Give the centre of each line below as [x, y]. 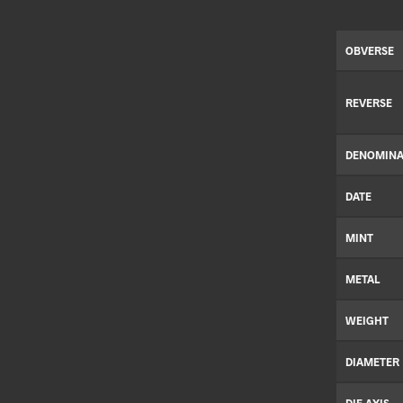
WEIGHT [367, 321]
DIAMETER [372, 362]
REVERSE [369, 103]
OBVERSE [370, 51]
